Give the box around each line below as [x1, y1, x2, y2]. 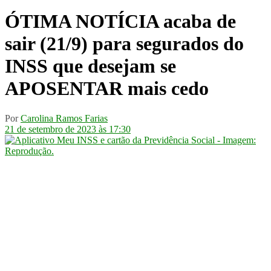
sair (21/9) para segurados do [5, 33, 244, 55]
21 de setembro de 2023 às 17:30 [5, 123, 131, 134]
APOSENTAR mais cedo [5, 77, 209, 100]
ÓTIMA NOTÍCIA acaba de [5, 10, 236, 33]
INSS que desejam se [5, 55, 176, 77]
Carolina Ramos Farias [21, 113, 108, 123]
